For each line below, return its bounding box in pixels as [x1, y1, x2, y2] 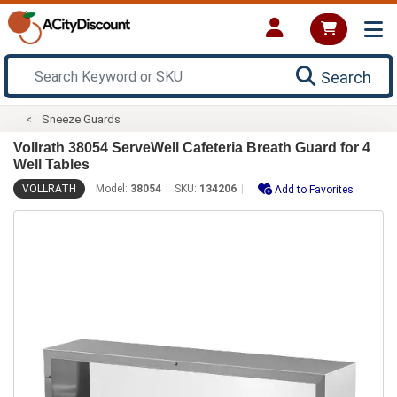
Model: [96, 182, 130, 195]
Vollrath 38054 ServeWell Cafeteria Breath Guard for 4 [13, 139, 370, 155]
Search [321, 67, 371, 87]
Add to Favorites [275, 183, 354, 196]
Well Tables [13, 156, 90, 172]
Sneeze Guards [42, 112, 121, 126]
